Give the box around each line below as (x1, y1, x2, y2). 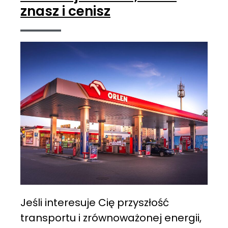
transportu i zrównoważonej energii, (20, 210, 202, 225)
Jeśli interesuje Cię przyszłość (20, 195, 169, 210)
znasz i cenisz (20, 2, 110, 21)
